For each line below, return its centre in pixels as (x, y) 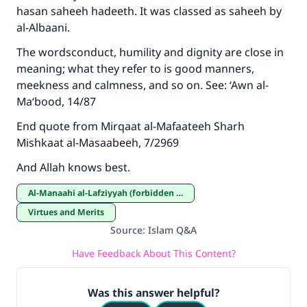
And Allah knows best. (73, 167)
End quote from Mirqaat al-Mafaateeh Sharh (131, 126)
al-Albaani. (45, 27)
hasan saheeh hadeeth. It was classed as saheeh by (149, 11)
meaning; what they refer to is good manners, (135, 69)
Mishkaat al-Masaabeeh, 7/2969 (99, 143)
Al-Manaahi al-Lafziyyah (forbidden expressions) (105, 193)
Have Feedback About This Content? (153, 253)
